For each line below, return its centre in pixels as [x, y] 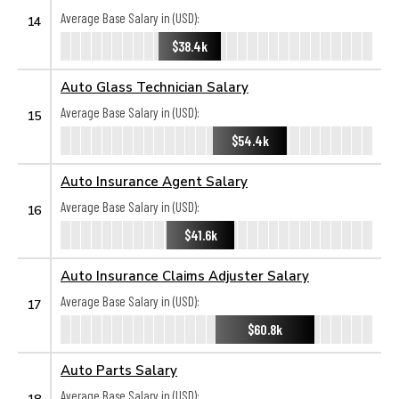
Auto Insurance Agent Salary [154, 181]
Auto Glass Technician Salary [155, 86]
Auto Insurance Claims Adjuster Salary [185, 275]
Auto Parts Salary [119, 370]
